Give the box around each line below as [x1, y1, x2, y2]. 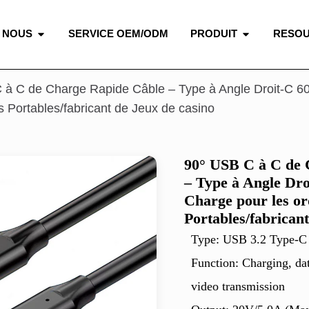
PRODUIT [190, 28, 237, 40]
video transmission [190, 279, 285, 293]
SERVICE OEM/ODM [68, 28, 168, 40]
